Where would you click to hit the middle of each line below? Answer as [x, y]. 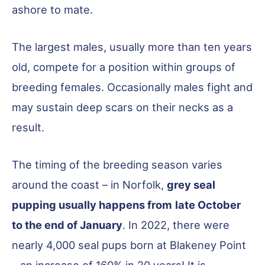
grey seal [191, 185]
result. [28, 127]
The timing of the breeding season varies [117, 165]
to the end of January [67, 225]
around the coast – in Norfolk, [89, 185]
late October [208, 205]
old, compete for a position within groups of [124, 67]
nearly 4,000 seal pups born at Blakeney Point [129, 245]
